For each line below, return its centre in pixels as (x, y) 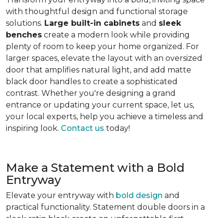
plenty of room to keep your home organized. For (102, 46)
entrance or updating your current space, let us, (100, 105)
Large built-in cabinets (92, 23)
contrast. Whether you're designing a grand (91, 93)
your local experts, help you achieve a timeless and (105, 116)
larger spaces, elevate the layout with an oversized (104, 58)
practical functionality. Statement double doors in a (105, 207)
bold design (139, 195)
